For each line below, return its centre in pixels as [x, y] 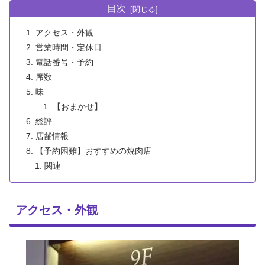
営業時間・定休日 [69, 48]
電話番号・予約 [65, 62]
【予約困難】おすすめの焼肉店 [94, 151]
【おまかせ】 [77, 107]
